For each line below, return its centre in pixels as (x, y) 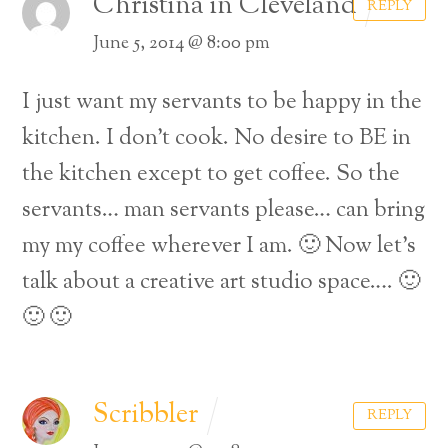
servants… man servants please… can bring (224, 210)
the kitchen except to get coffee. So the (211, 174)
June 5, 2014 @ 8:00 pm (181, 44)
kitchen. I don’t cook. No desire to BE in (217, 138)
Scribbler (145, 415)
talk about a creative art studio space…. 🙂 (221, 282)
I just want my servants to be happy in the (222, 102)
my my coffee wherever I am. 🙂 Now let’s (219, 246)
